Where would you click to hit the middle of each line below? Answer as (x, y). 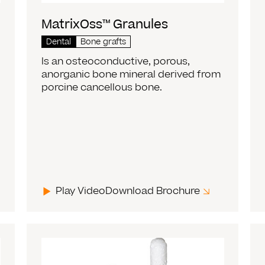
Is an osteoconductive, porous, (116, 62)
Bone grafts (104, 42)
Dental (59, 42)
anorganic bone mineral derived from (131, 75)
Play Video (81, 191)
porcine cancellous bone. (102, 88)
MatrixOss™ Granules (105, 25)
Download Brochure (153, 191)
